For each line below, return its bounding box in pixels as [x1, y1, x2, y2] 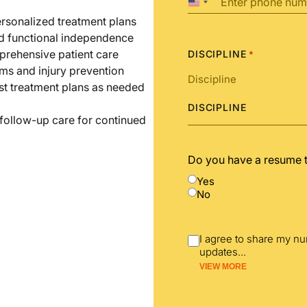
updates [199, 245, 238, 258]
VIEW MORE [199, 261, 247, 271]
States [194, 11, 225, 25]
